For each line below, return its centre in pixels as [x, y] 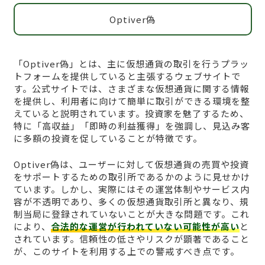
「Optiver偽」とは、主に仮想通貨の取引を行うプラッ [131, 64]
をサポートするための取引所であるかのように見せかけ [132, 176]
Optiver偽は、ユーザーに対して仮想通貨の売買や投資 [131, 164]
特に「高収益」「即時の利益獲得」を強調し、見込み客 [132, 126]
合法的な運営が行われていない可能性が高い [145, 226]
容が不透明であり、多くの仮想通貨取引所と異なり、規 [131, 201]
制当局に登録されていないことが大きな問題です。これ [131, 214]
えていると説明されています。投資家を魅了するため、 [131, 114]
